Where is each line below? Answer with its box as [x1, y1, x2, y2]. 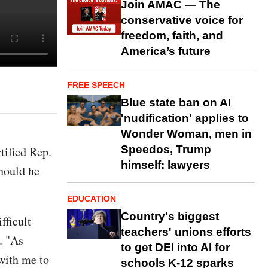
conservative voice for [121, 14, 243, 27]
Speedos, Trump [121, 143, 211, 156]
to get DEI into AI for [121, 241, 230, 254]
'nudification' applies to [121, 112, 249, 125]
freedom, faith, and [121, 29, 223, 42]
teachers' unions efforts [121, 226, 251, 239]
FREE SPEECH [67, 80, 125, 90]
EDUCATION [67, 194, 116, 204]
